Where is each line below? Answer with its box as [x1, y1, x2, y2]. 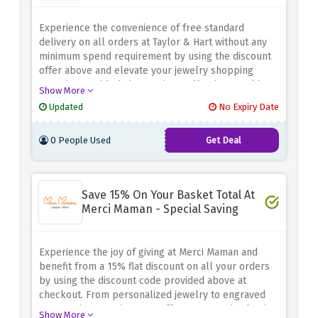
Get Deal [206, 135, 241, 146]
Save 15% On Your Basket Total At [82, 188, 255, 202]
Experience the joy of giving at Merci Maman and [39, 246, 258, 259]
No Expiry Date [216, 102, 279, 113]
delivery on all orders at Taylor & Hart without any [39, 36, 267, 49]
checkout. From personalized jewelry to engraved [39, 289, 265, 302]
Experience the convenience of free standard [39, 22, 244, 35]
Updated [47, 102, 83, 113]
